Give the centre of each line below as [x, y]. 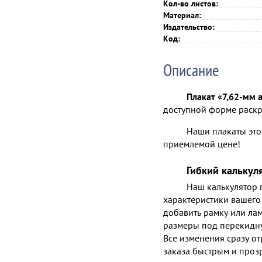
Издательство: [189, 27]
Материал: [182, 15]
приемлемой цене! [202, 144]
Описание [191, 70]
